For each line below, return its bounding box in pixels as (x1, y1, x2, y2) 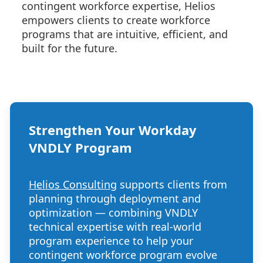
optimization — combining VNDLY (29, 205, 198, 220)
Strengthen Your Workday (29, 121, 197, 139)
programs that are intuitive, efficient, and (22, 27, 228, 41)
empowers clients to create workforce (22, 13, 210, 27)
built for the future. (22, 41, 117, 55)
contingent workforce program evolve (29, 248, 217, 262)
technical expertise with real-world (29, 220, 201, 234)
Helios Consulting (29, 177, 117, 191)
